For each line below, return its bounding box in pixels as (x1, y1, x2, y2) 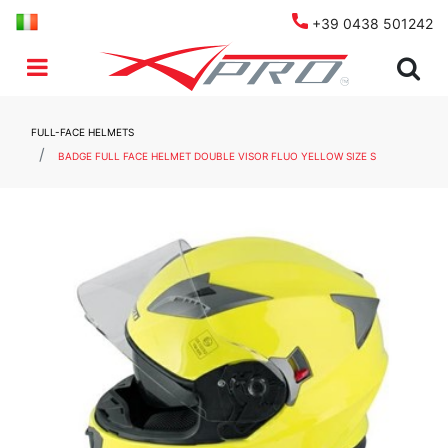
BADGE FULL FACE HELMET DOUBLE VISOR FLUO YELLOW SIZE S (58, 149, 376, 162)
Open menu (46, 55, 133, 76)
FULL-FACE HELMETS (31, 125, 134, 138)
